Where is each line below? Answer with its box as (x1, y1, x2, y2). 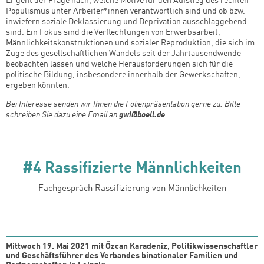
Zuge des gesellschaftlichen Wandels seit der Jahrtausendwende (6, 49, 241, 58)
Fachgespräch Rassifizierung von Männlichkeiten (38, 184, 226, 194)
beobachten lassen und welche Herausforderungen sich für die (6, 60, 233, 69)
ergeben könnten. (6, 81, 70, 90)
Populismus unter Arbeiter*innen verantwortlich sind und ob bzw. (6, 7, 245, 16)
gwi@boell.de (119, 111, 165, 120)
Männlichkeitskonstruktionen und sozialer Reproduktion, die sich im (6, 39, 255, 48)
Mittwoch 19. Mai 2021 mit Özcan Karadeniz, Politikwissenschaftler (6, 242, 258, 251)
